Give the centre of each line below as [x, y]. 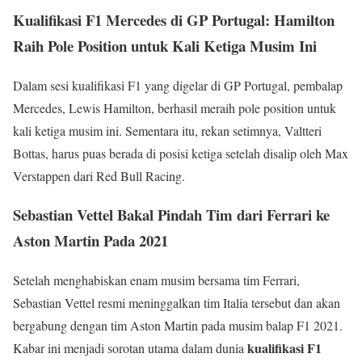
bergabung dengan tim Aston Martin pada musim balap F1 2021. [178, 325]
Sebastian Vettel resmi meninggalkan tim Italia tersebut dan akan [177, 302]
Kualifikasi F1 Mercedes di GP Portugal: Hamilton [174, 19]
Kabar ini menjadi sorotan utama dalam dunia [130, 347]
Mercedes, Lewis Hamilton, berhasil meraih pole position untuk [175, 107]
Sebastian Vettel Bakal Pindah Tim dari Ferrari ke [171, 215]
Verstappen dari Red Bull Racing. [99, 175]
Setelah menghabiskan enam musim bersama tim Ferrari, [156, 280]
